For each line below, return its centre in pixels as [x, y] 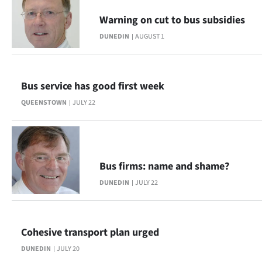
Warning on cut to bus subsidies [172, 20]
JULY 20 [68, 249]
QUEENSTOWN [44, 103]
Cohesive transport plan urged [90, 232]
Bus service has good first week [93, 86]
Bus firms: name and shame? [164, 166]
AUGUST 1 [150, 37]
